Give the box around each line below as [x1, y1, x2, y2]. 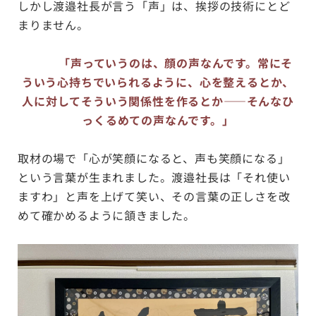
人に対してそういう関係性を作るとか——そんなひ [22, 92, 294, 109]
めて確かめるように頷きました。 [18, 206, 195, 224]
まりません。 [18, 16, 89, 33]
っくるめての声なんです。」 [82, 111, 234, 128]
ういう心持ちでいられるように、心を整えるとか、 [21, 73, 295, 90]
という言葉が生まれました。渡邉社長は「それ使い [18, 168, 291, 186]
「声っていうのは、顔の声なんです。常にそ [59, 54, 293, 71]
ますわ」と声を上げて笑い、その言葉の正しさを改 [18, 187, 291, 205]
